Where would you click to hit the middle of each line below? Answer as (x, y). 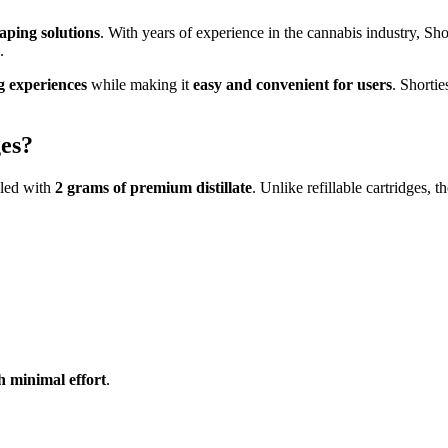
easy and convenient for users (292, 85)
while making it (140, 85)
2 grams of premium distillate (153, 188)
